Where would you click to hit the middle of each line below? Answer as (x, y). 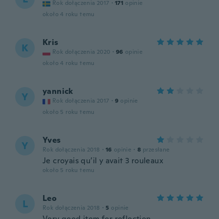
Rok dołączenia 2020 (81, 52)
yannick (58, 91)
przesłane (156, 150)
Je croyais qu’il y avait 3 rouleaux (103, 161)
